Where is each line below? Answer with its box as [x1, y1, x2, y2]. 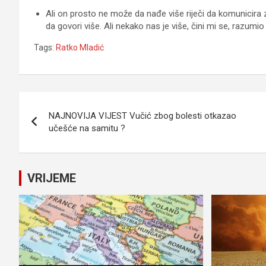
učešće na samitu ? [49, 122, 125, 134]
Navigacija [18, 91, 106, 115]
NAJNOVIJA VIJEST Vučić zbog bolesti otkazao [49, 110, 236, 121]
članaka [18, 116, 84, 139]
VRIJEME [27, 170, 76, 185]
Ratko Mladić [56, 42, 104, 52]
